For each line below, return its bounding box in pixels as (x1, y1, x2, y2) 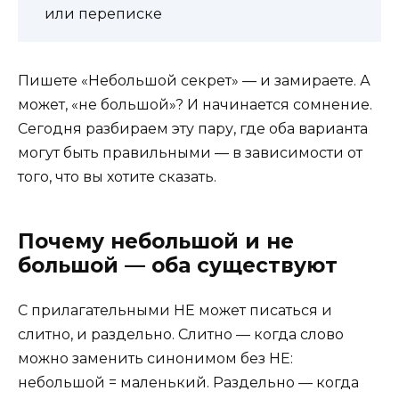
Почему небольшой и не (18, 228, 294, 254)
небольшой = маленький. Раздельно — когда (18, 373, 359, 391)
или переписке (45, 4, 162, 22)
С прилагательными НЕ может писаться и (18, 301, 332, 319)
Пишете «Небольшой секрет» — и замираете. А (18, 71, 370, 89)
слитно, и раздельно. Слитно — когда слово (18, 325, 344, 343)
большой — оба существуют (18, 252, 338, 278)
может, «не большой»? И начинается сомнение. (18, 95, 372, 113)
